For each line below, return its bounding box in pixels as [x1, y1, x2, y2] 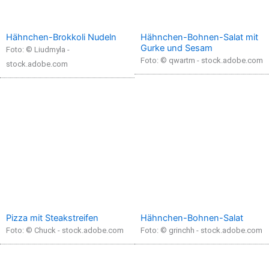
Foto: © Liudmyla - [6, 44, 70, 54]
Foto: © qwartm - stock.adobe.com [141, 55, 263, 65]
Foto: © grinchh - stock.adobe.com [141, 225, 262, 235]
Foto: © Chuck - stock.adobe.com [6, 225, 124, 235]
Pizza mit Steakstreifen [6, 212, 98, 223]
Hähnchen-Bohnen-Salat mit [141, 31, 258, 43]
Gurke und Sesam [141, 42, 213, 53]
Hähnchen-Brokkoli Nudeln [6, 31, 116, 43]
